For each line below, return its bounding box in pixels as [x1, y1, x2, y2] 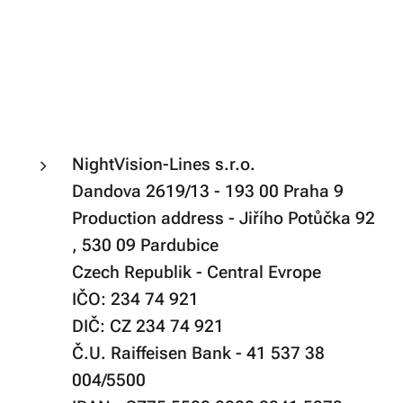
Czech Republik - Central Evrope [72, 262, 321, 282]
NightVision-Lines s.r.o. [72, 154, 255, 175]
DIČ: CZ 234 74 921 [72, 316, 224, 336]
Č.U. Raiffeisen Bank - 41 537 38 [72, 343, 325, 363]
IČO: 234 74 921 [72, 289, 199, 309]
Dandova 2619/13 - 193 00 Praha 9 [72, 181, 344, 201]
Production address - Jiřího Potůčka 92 [72, 208, 375, 228]
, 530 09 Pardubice [72, 235, 219, 255]
